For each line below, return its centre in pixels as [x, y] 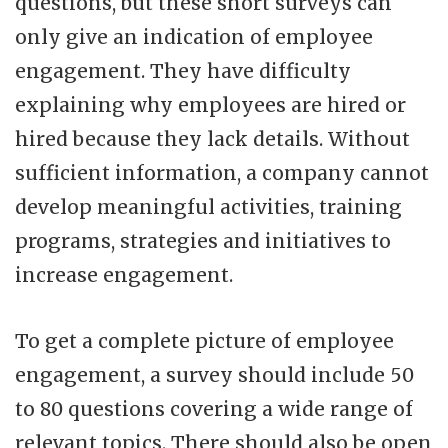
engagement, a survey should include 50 [214, 374]
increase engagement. [124, 274]
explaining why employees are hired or [210, 104]
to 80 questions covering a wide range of [214, 408]
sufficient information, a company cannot [222, 172]
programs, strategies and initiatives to [203, 240]
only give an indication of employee [194, 36]
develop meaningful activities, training [208, 206]
